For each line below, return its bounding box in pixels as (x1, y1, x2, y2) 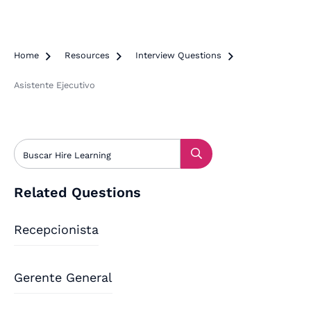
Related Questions (14, 183, 141, 201)
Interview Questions (135, 49, 221, 60)
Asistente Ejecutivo (14, 79, 95, 90)
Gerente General (14, 269, 112, 285)
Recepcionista (14, 221, 99, 237)
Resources (65, 49, 110, 60)
